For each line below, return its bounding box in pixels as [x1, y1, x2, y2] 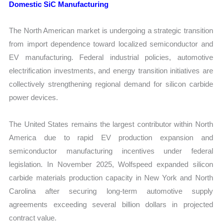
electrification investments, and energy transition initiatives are [9, 66, 213, 75]
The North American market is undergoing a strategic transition [9, 26, 213, 35]
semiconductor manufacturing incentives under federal [9, 146, 213, 155]
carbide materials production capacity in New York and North [9, 173, 213, 182]
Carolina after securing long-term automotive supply [9, 186, 213, 195]
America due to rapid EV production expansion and [9, 133, 213, 142]
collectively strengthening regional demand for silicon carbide [9, 80, 213, 89]
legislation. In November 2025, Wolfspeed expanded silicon [9, 160, 213, 168]
